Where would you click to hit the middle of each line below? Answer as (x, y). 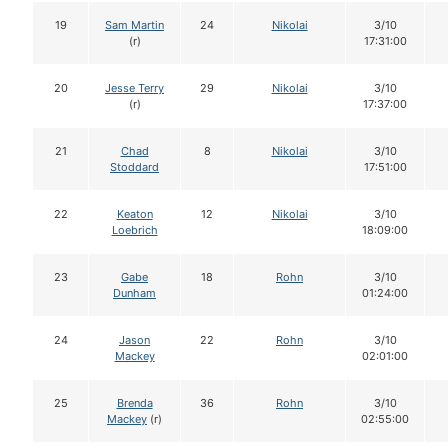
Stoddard (134, 167)
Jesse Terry (134, 88)
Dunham (134, 293)
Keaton (134, 214)
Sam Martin (134, 25)
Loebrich (134, 230)
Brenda (134, 403)
